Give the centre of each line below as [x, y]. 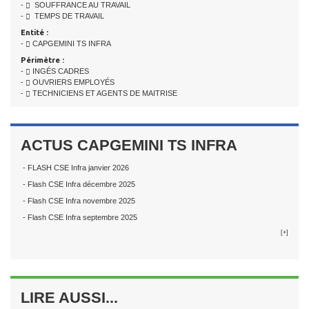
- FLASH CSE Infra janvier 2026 [75, 168]
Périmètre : [42, 60]
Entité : [34, 33]
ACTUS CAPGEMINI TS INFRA [129, 146]
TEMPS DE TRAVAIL [67, 16]
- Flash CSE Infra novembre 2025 [78, 201]
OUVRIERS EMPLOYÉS [72, 82]
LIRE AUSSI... [69, 298]
